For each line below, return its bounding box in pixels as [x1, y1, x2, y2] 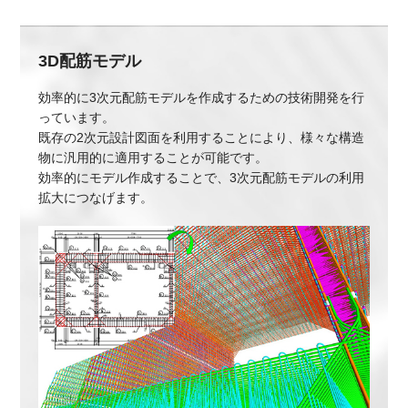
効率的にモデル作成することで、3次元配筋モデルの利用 [38, 170, 365, 186]
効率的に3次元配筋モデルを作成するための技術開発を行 [38, 90, 365, 106]
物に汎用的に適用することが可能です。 [38, 150, 269, 166]
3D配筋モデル [38, 52, 142, 71]
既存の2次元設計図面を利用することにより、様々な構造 [38, 130, 365, 146]
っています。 [38, 110, 116, 126]
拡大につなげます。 [38, 190, 154, 206]
